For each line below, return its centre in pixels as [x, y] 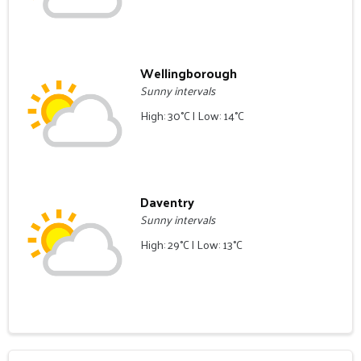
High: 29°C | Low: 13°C [192, 244]
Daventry [168, 201]
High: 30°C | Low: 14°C [193, 116]
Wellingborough [189, 73]
